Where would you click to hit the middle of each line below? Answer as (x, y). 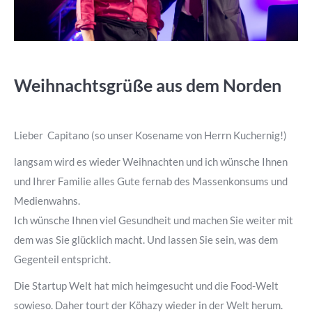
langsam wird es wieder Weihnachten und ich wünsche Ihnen (151, 162)
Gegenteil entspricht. (62, 259)
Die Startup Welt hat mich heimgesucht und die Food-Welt (146, 286)
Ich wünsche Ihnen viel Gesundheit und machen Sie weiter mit (154, 220)
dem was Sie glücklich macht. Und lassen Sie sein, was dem (146, 240)
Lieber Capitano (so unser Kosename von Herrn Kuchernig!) (150, 135)
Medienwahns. (47, 201)
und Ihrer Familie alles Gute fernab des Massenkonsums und (151, 181)
